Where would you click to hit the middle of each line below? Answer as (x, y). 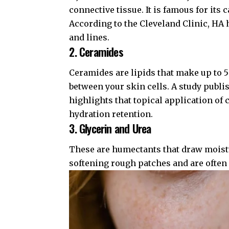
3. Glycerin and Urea (110, 128)
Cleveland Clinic (174, 23)
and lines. (89, 37)
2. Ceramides (96, 51)
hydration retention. (111, 114)
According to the (105, 23)
